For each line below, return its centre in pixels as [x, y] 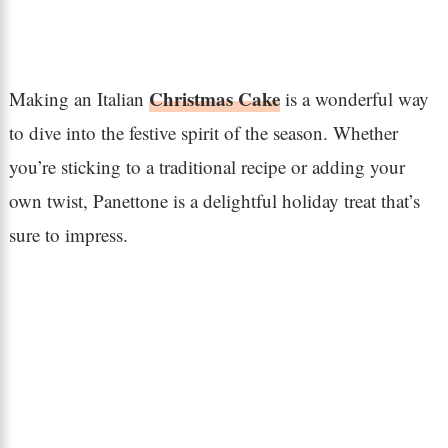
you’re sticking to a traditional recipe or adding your [206, 166]
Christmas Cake [214, 98]
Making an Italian [78, 98]
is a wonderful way [354, 98]
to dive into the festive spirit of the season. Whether [203, 132]
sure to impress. [68, 234]
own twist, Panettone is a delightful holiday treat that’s [214, 200]
